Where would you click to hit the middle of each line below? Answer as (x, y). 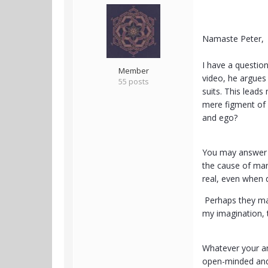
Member (133, 71)
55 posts (133, 82)
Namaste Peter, (233, 39)
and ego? (220, 118)
